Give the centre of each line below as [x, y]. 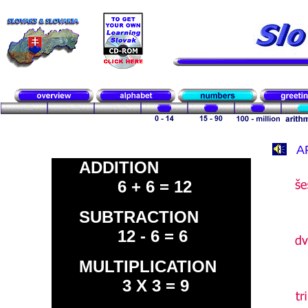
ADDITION [119, 167]
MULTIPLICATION [148, 266]
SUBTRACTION [139, 217]
